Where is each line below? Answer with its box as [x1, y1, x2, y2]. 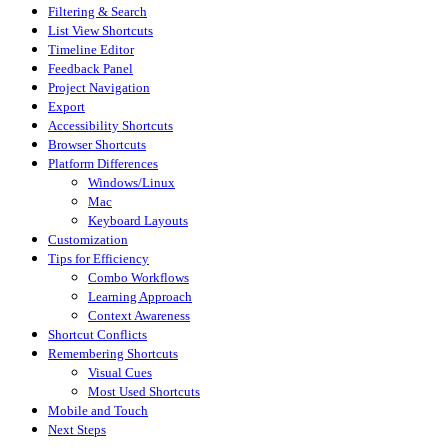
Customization [48, 231, 128, 247]
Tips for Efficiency [48, 250, 149, 266]
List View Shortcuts [48, 22, 153, 38]
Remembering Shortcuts [48, 345, 178, 361]
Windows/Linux [88, 174, 175, 190]
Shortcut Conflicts [48, 326, 147, 342]
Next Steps [48, 421, 106, 437]
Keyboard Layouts [88, 212, 188, 228]
